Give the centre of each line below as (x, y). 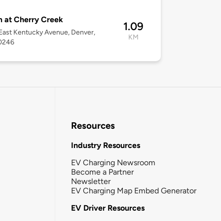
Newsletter (91, 181)
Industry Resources (106, 145)
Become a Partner (102, 172)
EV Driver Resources (108, 208)
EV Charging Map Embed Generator (134, 190)
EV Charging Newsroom (113, 162)
